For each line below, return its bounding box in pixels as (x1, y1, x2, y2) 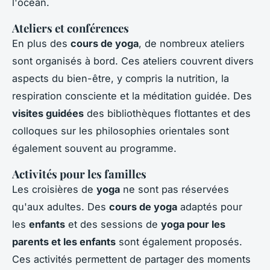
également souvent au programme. (12, 142, 177, 154)
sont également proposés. (116, 235, 242, 248)
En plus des (12, 37, 71, 49)
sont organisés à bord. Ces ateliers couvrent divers (12, 54, 254, 67)
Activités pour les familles (12, 166, 146, 181)
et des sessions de (65, 218, 161, 230)
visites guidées (12, 107, 84, 119)
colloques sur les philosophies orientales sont (12, 124, 229, 137)
